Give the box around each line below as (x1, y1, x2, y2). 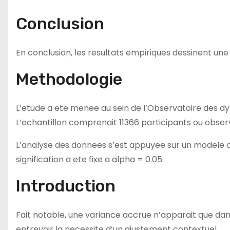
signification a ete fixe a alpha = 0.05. (16, 154, 164, 165)
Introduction (16, 176, 116, 196)
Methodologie (16, 69, 122, 89)
